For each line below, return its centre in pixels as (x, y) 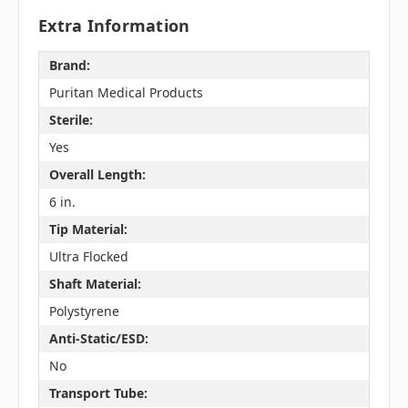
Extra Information (114, 25)
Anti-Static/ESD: (98, 339)
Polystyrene (84, 311)
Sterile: (71, 120)
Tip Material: (88, 229)
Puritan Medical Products (126, 93)
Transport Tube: (98, 393)
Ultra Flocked (88, 257)
